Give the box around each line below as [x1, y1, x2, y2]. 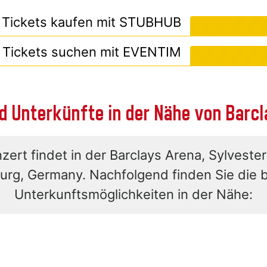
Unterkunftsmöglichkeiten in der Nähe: [14, 187, 253, 203]
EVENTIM [123, 44, 181, 60]
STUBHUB [119, 14, 181, 30]
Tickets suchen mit [2, 44, 123, 60]
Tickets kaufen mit [2, 14, 119, 30]
